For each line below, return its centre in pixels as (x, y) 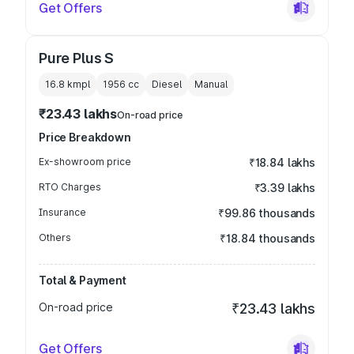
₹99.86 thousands (267, 213)
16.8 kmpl (68, 84)
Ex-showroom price (85, 162)
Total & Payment (83, 280)
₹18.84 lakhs (282, 162)
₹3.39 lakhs (284, 188)
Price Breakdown (85, 137)
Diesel (167, 84)
